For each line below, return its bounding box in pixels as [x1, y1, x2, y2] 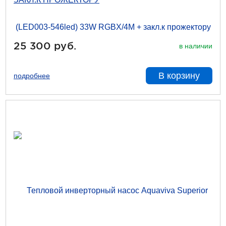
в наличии [179, 41, 212, 50]
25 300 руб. [14, 40, 77, 51]
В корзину [158, 71, 200, 81]
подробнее [14, 72, 50, 80]
